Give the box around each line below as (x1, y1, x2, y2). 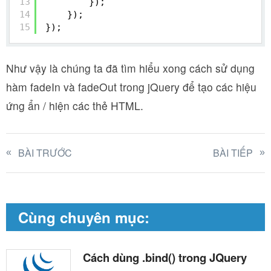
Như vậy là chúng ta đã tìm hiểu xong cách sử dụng (6, 60, 255, 76)
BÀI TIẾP (213, 145, 253, 160)
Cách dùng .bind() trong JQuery (83, 249, 247, 266)
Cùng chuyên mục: (18, 206, 149, 227)
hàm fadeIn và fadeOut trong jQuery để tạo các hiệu (6, 79, 256, 94)
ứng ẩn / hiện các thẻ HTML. (6, 97, 143, 113)
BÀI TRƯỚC (18, 145, 72, 160)
